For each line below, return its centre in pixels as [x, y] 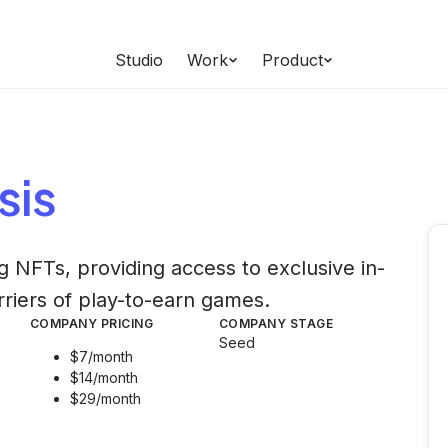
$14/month [104, 377]
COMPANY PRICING [92, 323]
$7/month [101, 356]
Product [292, 60]
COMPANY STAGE [276, 323]
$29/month [105, 398]
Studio [139, 60]
